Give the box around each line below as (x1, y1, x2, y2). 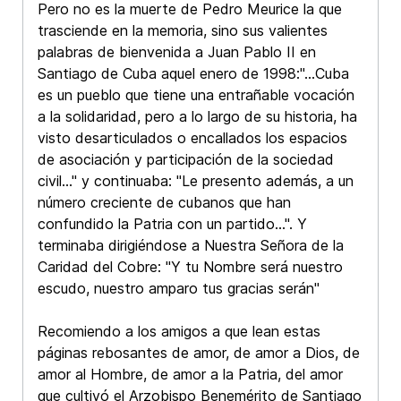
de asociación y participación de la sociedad (38, 150, 334, 169)
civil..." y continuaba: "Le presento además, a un (38, 172, 354, 191)
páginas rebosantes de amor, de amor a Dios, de (38, 344, 360, 363)
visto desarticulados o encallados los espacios (38, 129, 347, 148)
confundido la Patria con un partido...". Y (38, 215, 307, 234)
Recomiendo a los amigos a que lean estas (38, 322, 320, 341)
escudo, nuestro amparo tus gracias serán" (38, 279, 320, 298)
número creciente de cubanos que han (38, 193, 291, 212)
